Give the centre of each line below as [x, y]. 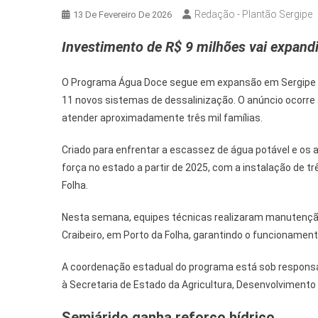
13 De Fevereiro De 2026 [122, 14]
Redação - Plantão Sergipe [253, 14]
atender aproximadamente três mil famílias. [162, 117]
